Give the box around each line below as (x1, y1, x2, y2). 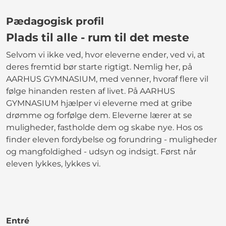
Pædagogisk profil (6, 15, 104, 27)
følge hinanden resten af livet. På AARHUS (6, 86, 175, 96)
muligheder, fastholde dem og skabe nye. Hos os (6, 122, 203, 132)
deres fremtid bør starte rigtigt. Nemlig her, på (6, 62, 192, 72)
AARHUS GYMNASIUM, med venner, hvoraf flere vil (6, 74, 208, 84)
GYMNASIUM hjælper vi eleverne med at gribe (6, 98, 192, 108)
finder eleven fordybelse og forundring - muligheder (6, 134, 217, 144)
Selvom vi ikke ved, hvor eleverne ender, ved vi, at (6, 49, 205, 60)
